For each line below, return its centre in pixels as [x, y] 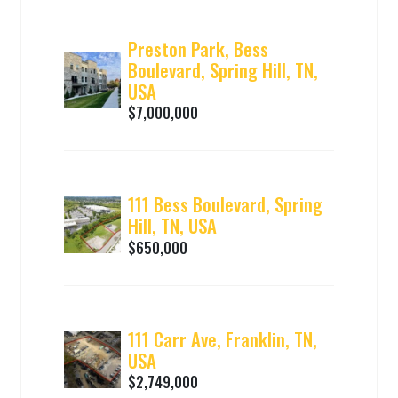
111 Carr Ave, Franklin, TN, [223, 338]
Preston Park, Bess [199, 49]
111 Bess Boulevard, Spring [226, 204]
